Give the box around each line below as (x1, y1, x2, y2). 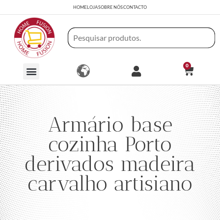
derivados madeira (25, 151, 195, 176)
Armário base (48, 112, 172, 137)
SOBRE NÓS (98, 4, 123, 10)
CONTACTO (123, 4, 147, 10)
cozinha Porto (48, 132, 172, 157)
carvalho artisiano (27, 171, 192, 196)
